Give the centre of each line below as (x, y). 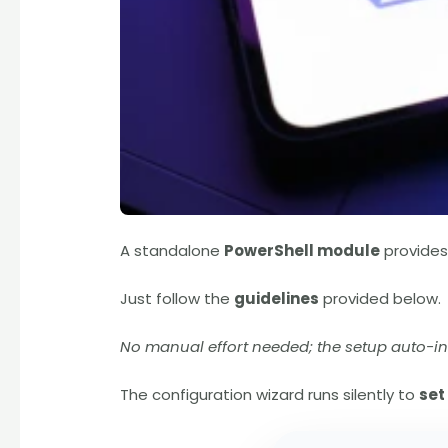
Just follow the (177, 299)
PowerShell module (302, 251)
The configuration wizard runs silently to (270, 395)
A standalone (172, 251)
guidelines (277, 299)
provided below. (380, 299)
